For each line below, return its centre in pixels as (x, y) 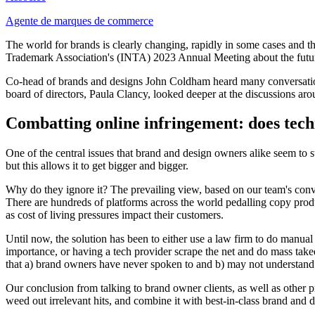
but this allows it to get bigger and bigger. (97, 166)
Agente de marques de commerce (79, 20)
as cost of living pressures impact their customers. (115, 215)
